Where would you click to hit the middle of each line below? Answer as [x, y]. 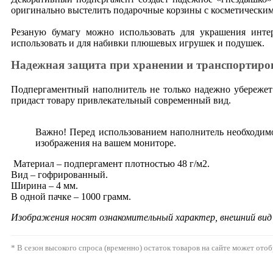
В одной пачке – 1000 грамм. [71, 196]
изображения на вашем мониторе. [106, 143]
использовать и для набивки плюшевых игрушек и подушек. [138, 43]
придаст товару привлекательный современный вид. [121, 100]
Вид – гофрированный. [59, 174]
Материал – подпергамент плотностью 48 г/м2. [112, 163]
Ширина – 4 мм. [44, 185]
